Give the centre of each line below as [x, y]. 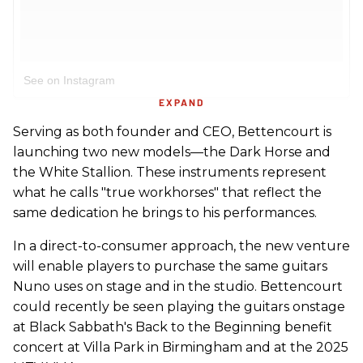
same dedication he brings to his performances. [165, 213]
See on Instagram [69, 80]
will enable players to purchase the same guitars [170, 266]
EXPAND [181, 102]
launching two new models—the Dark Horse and [172, 152]
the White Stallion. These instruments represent [170, 172]
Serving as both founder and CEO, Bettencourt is [172, 132]
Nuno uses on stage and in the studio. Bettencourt [178, 286]
